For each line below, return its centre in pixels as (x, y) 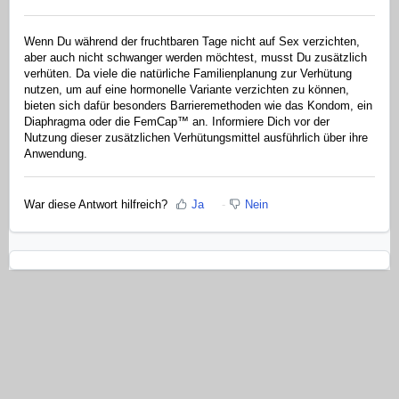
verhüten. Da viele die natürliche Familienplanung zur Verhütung (188, 74)
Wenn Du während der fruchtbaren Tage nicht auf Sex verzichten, (192, 42)
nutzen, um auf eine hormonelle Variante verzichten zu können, (187, 90)
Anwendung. (56, 154)
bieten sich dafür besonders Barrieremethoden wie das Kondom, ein (198, 106)
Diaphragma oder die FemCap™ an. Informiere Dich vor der (177, 122)
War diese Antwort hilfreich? (96, 204)
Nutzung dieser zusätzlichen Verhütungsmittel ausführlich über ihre (196, 138)
